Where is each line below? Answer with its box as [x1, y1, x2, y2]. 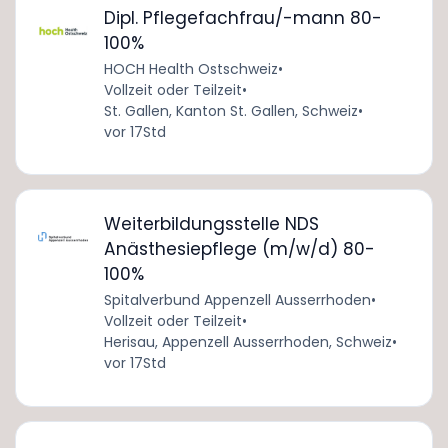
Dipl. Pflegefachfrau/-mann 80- [103, 5, 382, 30]
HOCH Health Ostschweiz [103, 58, 278, 79]
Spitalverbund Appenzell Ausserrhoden [103, 290, 371, 311]
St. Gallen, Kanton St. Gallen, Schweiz [103, 100, 358, 121]
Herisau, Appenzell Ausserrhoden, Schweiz [103, 332, 392, 353]
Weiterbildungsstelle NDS [103, 212, 319, 237]
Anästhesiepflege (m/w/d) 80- [103, 237, 375, 262]
